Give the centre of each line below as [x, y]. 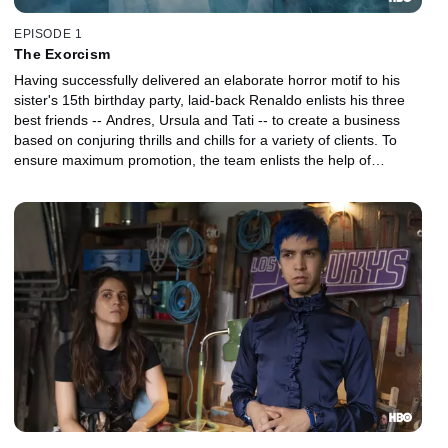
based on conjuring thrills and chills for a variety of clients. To [205, 140]
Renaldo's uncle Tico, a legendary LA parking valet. [176, 180]
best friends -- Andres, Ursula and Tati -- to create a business [207, 120]
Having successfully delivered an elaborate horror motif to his [207, 80]
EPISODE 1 [48, 34]
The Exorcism [62, 54]
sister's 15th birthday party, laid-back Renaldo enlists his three [209, 100]
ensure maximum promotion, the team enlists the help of [192, 160]
